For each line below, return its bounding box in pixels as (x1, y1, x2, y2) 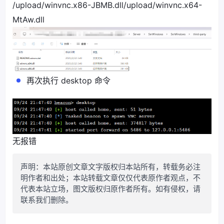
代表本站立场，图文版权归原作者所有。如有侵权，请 (20, 183, 200, 193)
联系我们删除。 (20, 194, 73, 204)
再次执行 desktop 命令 (26, 75, 110, 86)
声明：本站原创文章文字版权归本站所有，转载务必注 (20, 161, 200, 171)
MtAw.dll (12, 14, 44, 24)
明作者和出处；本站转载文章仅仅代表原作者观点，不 (20, 172, 200, 182)
